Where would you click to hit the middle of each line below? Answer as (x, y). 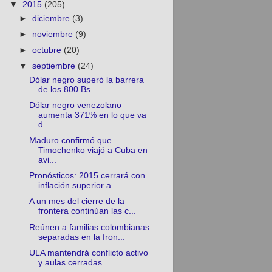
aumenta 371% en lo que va (93, 115)
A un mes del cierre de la (77, 202)
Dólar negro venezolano (76, 106)
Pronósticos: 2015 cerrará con (87, 176)
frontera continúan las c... (87, 211)
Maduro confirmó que (71, 141)
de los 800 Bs (65, 89)
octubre (48, 50)
